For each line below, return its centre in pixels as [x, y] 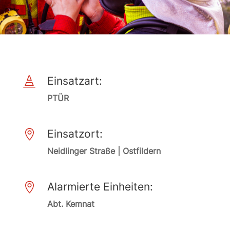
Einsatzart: [74, 81]
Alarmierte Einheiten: [100, 187]
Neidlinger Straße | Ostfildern [104, 151]
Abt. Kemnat [71, 204]
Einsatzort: [75, 134]
